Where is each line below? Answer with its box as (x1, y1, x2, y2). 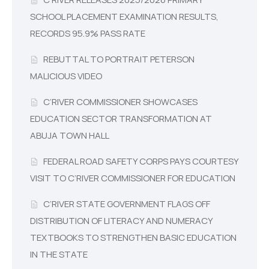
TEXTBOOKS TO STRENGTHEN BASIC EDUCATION (30, 231, 237, 244)
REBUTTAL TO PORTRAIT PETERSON (43, 53, 195, 66)
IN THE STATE (30, 248, 88, 261)
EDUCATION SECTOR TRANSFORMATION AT (30, 112, 212, 125)
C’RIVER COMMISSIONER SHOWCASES (43, 95, 198, 109)
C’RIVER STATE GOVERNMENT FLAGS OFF (43, 198, 210, 211)
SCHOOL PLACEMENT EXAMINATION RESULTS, (30, 10, 219, 23)
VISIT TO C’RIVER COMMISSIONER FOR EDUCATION (30, 172, 235, 185)
